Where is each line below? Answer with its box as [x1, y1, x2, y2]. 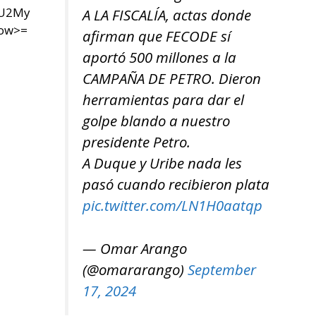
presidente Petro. [83, 132, 190, 152]
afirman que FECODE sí [83, 26, 231, 47]
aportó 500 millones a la [83, 47, 236, 68]
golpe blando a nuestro [83, 111, 230, 131]
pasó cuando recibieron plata [83, 174, 269, 195]
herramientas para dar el [83, 90, 244, 110]
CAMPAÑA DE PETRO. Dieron [83, 68, 261, 89]
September [188, 259, 256, 279]
